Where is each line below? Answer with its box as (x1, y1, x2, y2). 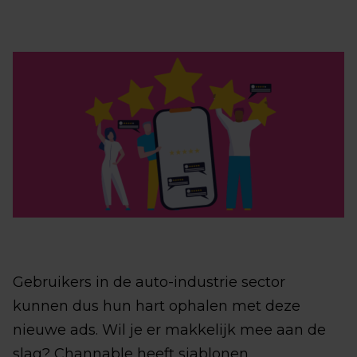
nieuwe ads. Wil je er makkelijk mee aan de (13, 321, 326, 339)
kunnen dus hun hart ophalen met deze (13, 297, 300, 316)
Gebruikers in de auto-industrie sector (13, 273, 285, 292)
